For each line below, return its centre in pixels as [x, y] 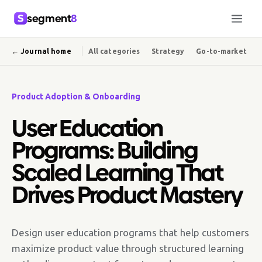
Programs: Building [105, 150]
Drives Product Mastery [127, 195]
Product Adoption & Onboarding [76, 96]
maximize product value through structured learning [128, 248]
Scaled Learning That [117, 173]
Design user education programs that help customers [130, 232]
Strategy [168, 51]
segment [49, 18]
